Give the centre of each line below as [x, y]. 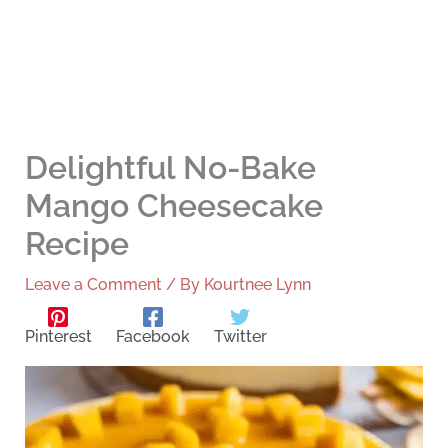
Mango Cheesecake [173, 206]
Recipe [76, 244]
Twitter [240, 337]
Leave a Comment [93, 285]
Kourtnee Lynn [257, 285]
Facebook [152, 337]
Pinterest [58, 337]
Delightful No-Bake [170, 168]
